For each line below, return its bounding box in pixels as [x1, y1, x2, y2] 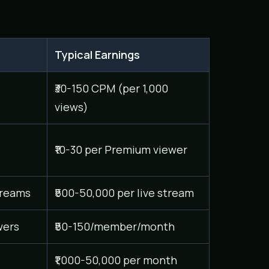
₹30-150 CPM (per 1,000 [54, 80, 168, 95]
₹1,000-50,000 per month [54, 252, 177, 267]
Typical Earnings [54, 47, 140, 62]
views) [54, 99, 88, 114]
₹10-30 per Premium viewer [54, 142, 187, 157]
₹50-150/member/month [54, 219, 175, 234]
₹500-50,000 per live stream [54, 185, 194, 200]
